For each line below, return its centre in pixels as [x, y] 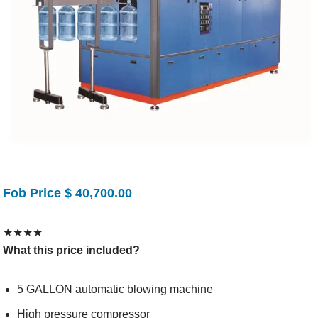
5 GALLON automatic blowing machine [115, 289]
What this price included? [72, 250]
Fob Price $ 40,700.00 [68, 193]
